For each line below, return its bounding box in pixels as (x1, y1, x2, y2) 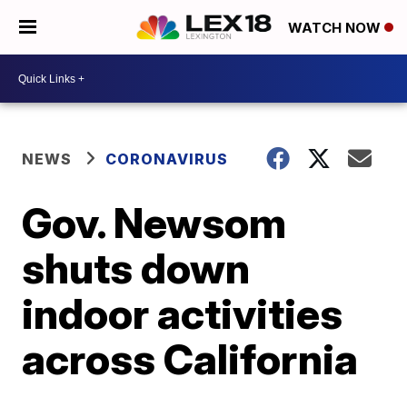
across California (22, 333, 359, 384)
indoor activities (22, 288, 343, 339)
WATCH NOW (288, 19, 384, 37)
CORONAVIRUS (105, 150, 229, 168)
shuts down (22, 243, 251, 293)
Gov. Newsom (22, 197, 287, 248)
